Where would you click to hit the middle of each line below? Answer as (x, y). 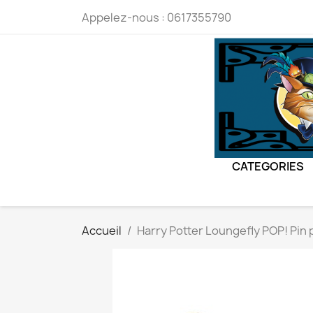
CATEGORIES (268, 167)
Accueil (102, 231)
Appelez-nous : (124, 17)
